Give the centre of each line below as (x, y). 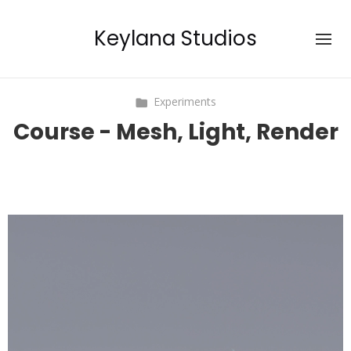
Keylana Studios (175, 38)
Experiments (185, 101)
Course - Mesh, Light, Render (175, 132)
